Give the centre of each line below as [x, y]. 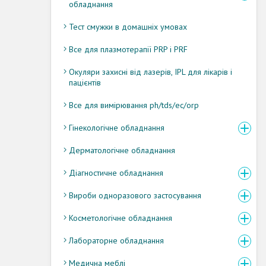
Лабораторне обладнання [116, 240]
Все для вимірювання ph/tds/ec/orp [134, 105]
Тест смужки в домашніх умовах [128, 26]
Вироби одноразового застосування [135, 195]
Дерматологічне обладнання [122, 150]
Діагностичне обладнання [116, 172]
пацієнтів [85, 82]
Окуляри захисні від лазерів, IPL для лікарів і [151, 72]
